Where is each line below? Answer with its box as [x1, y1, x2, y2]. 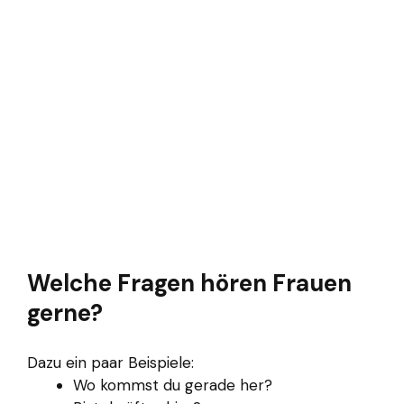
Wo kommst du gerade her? [73, 374, 272, 395]
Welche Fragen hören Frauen [27, 268, 352, 299]
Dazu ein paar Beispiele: [27, 352, 194, 372]
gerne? [27, 298, 103, 329]
